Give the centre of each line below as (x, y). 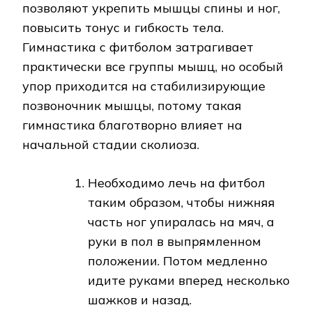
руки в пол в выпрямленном (174, 242)
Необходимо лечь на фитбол (177, 183)
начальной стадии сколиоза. (111, 145)
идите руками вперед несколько (189, 281)
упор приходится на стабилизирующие (144, 86)
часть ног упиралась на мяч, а (181, 222)
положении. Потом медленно (178, 261)
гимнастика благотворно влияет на (132, 125)
